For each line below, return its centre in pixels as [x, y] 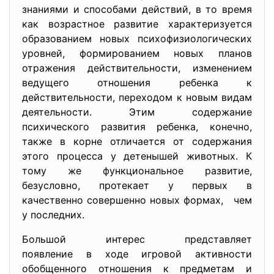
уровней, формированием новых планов [137, 53]
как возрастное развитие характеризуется [137, 24]
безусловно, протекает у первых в [137, 185]
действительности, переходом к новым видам [137, 97]
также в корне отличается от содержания [137, 141]
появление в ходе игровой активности [137, 254]
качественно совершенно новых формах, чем [137, 200]
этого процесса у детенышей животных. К [137, 156]
